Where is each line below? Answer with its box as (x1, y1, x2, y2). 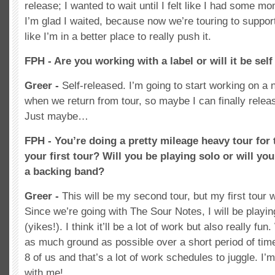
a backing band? (25, 165, 104, 177)
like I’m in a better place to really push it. (25, 30, 211, 42)
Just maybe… (25, 110, 88, 122)
